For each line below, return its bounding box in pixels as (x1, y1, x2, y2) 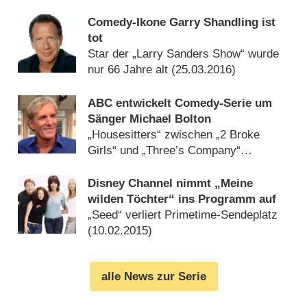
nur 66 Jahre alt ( (88, 63, 176, 77)
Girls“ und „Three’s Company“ (88, 143, 241, 157)
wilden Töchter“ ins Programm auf (88, 193, 277, 206)
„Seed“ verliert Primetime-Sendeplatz (88, 208, 278, 222)
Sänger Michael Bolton (88, 112, 212, 125)
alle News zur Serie (101, 270, 206, 284)
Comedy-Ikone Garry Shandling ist (88, 16, 276, 29)
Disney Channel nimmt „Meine (88, 177, 254, 191)
